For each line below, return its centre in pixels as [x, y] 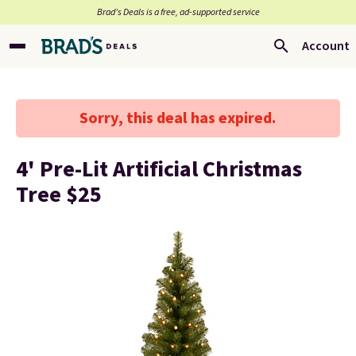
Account [326, 46]
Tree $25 [59, 195]
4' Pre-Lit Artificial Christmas [159, 169]
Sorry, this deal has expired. [178, 118]
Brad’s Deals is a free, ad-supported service [178, 12]
